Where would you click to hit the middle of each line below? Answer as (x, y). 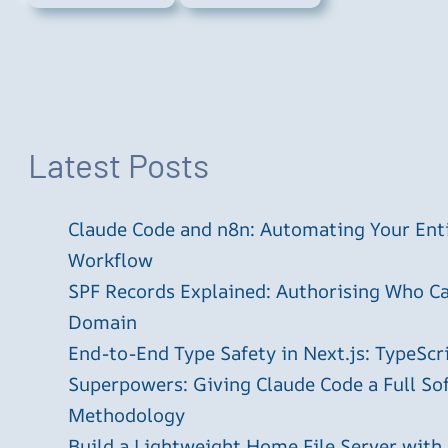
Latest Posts (118, 165)
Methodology (126, 415)
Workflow (110, 260)
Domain (102, 322)
